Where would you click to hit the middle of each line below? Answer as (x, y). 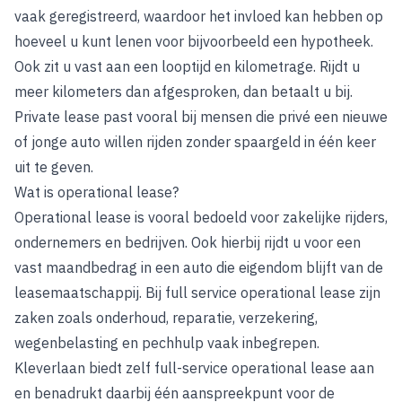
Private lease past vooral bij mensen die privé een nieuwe (201, 117)
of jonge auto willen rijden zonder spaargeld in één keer (195, 142)
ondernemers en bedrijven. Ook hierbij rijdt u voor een (188, 242)
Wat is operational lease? (96, 192)
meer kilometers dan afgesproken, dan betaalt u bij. (184, 92)
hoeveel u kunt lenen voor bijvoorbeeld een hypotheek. (194, 41)
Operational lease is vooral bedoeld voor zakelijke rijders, (201, 217)
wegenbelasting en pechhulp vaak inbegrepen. (167, 343)
